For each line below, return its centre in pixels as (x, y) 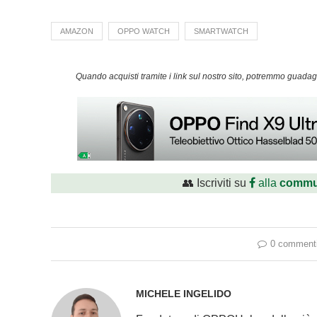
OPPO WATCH (144, 31)
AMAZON (77, 31)
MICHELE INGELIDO (184, 293)
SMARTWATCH (221, 31)
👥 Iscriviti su (216, 183)
